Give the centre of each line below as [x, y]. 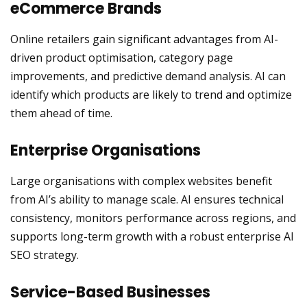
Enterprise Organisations [106, 150]
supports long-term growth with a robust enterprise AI [152, 236]
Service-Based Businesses [110, 292]
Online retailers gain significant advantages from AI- [144, 39]
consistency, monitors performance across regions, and [153, 218]
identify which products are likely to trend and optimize [151, 95]
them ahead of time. [61, 113]
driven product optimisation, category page [122, 58]
